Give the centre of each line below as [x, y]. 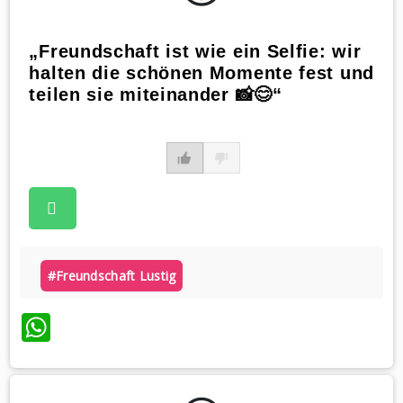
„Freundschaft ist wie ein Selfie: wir [195, 52]
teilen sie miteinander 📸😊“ [156, 95]
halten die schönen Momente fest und [201, 73]
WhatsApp [119, 327]
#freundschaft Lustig [112, 276]
